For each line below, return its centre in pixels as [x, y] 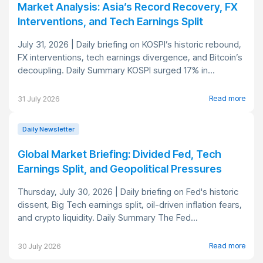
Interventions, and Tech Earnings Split [110, 22]
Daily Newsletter [48, 129]
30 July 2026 [39, 246]
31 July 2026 [38, 99]
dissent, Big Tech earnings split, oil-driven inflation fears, [130, 205]
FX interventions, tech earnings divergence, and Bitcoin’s [130, 58]
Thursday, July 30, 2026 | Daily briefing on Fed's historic [128, 192]
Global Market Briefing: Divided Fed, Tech [119, 154]
